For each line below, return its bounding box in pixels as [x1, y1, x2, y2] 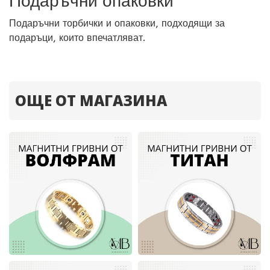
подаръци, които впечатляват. [9, 32, 145, 43]
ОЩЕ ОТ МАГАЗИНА [15, 90, 167, 110]
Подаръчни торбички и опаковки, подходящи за [9, 17, 225, 29]
